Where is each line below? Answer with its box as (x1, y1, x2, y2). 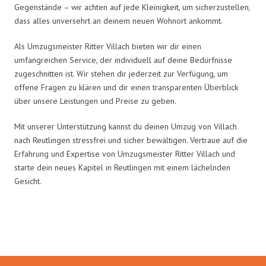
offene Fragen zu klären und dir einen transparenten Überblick (14, 81, 238, 93)
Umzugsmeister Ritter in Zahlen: (21, 219, 245, 242)
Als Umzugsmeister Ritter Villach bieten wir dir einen (14, 40, 201, 52)
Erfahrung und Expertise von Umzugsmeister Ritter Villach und (14, 148, 235, 159)
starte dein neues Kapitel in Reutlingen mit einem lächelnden (14, 161, 230, 173)
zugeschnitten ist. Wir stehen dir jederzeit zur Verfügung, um (14, 68, 228, 79)
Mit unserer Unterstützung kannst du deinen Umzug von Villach (14, 121, 237, 132)
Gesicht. (14, 175, 42, 186)
